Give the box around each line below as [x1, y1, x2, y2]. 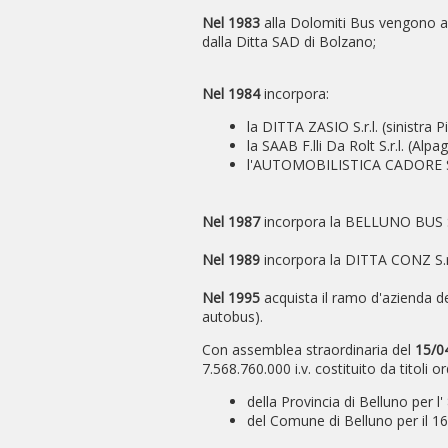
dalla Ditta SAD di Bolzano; [202, 32, 376, 51]
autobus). [202, 307, 263, 326]
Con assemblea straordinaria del [202, 340, 415, 359]
